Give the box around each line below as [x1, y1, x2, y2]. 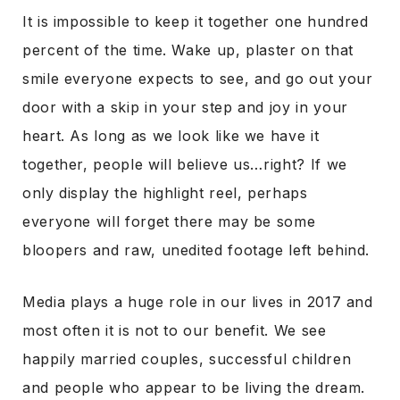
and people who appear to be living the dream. [22, 379, 365, 396]
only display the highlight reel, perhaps [22, 184, 308, 202]
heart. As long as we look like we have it [22, 127, 320, 145]
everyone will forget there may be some [22, 212, 316, 230]
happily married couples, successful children [22, 350, 352, 368]
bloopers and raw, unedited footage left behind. [22, 241, 371, 259]
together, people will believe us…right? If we [22, 155, 347, 173]
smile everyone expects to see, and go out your [22, 70, 373, 87]
